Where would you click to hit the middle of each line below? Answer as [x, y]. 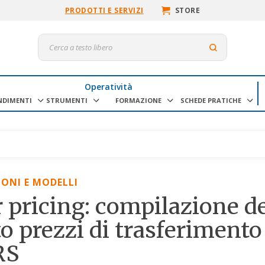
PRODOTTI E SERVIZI [104, 10]
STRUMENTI [67, 100]
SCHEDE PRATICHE [211, 100]
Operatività [109, 86]
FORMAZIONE [139, 100]
